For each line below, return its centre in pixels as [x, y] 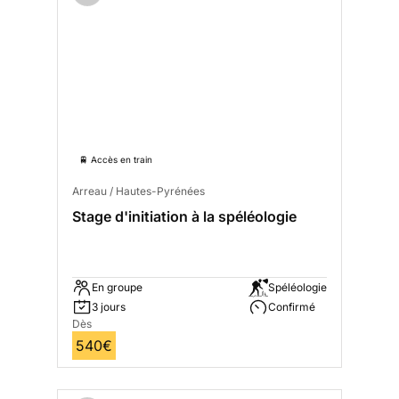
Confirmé [292, 306]
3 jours [109, 306]
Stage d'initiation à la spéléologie [184, 216]
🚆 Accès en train [116, 159]
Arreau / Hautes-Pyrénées [138, 191]
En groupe [117, 287]
